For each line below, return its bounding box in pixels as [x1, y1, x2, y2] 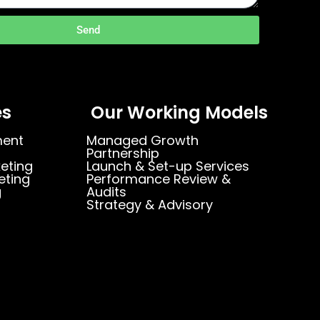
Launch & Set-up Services [86, 157, 249, 175]
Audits [86, 183, 126, 201]
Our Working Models [91, 101, 268, 124]
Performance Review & [86, 170, 231, 188]
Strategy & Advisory [86, 196, 213, 214]
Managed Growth [86, 131, 199, 149]
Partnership [86, 144, 159, 162]
